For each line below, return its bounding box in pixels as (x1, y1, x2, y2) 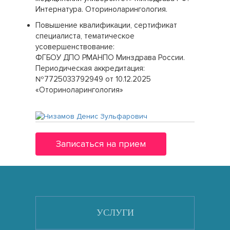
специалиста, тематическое (35, 31, 135, 41)
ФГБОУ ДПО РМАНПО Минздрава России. (35, 53, 185, 62)
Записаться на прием (56, 138, 146, 149)
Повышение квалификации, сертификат (35, 21, 177, 30)
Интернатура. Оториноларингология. (35, 5, 167, 14)
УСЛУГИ (96, 207, 134, 218)
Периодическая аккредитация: (35, 64, 145, 73)
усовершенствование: (35, 42, 114, 51)
